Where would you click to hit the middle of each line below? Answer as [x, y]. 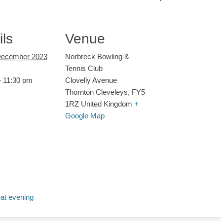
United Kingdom [107, 104]
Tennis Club [84, 69]
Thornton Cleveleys [96, 92]
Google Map [85, 116]
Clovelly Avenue [91, 80]
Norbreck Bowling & [97, 57]
